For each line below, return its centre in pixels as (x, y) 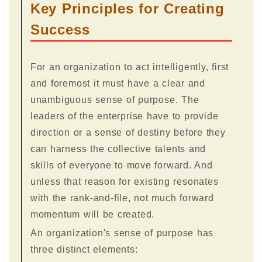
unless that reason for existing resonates (124, 181)
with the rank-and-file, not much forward (122, 198)
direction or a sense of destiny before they (128, 132)
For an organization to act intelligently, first (130, 67)
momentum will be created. (92, 214)
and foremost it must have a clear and (118, 83)
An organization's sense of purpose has (122, 233)
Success (60, 29)
